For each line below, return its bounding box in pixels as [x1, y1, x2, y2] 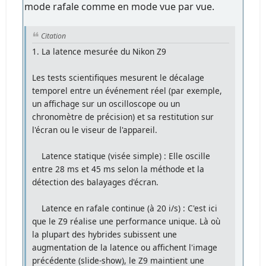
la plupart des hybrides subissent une [32, 229, 178, 240]
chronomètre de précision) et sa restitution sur [32, 111, 214, 123]
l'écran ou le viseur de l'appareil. [32, 124, 158, 136]
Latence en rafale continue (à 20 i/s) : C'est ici [32, 202, 218, 214]
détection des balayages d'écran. [32, 176, 159, 188]
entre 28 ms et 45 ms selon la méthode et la [32, 163, 205, 175]
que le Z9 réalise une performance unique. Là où [32, 216, 221, 227]
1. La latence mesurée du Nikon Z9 [32, 46, 167, 58]
